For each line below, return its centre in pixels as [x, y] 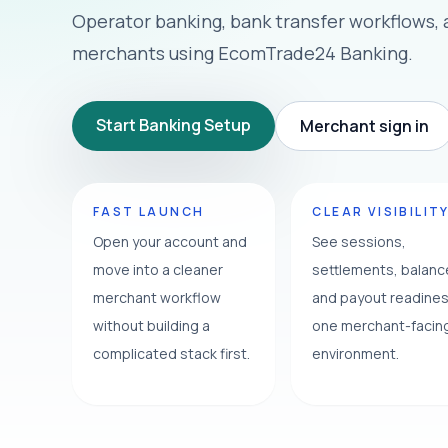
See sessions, [359, 242]
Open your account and [170, 242]
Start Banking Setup [173, 125]
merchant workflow [157, 298]
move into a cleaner [158, 270]
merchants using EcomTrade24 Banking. [242, 53]
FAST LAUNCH [149, 212]
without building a [151, 326]
